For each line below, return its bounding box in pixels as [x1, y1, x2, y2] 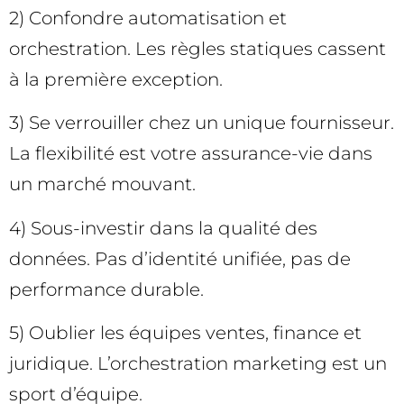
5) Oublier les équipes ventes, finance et [9, 322, 362, 344]
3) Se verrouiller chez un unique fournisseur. [9, 112, 394, 134]
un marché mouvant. [9, 173, 196, 196]
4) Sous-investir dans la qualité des [9, 216, 317, 239]
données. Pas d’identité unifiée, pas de [9, 247, 351, 270]
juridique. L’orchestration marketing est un [9, 353, 387, 375]
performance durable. [9, 278, 204, 300]
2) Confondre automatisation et [9, 6, 287, 29]
